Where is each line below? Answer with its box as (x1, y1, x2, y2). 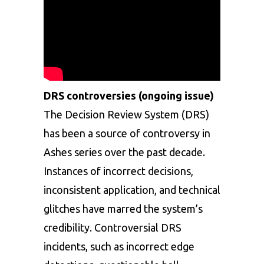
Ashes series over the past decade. (44, 146, 205, 159)
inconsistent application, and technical (44, 184, 220, 196)
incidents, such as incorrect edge (44, 240, 194, 253)
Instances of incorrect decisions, (44, 165, 193, 177)
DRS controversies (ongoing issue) (44, 90, 214, 102)
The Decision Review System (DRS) (44, 108, 209, 121)
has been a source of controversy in (44, 127, 210, 140)
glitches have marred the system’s (44, 203, 203, 215)
